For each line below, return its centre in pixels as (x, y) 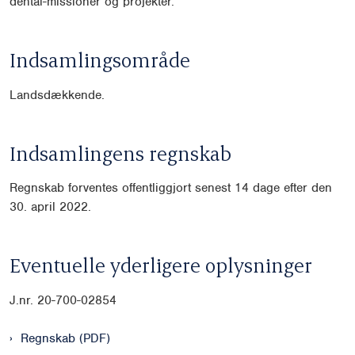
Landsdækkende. (57, 95)
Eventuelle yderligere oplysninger (161, 265)
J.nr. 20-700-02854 (63, 300)
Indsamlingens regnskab (120, 153)
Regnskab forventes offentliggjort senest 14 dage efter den (171, 188)
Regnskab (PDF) (65, 338)
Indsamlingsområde (100, 60)
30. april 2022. (50, 207)
